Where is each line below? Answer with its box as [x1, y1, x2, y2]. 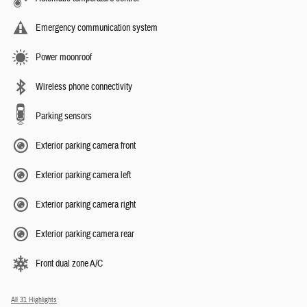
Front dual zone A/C [36, 257, 103, 270]
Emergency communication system [36, 21, 158, 34]
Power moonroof [36, 51, 92, 64]
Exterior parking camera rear [36, 228, 134, 241]
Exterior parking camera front [36, 139, 136, 152]
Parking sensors [36, 110, 92, 123]
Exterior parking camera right [36, 198, 136, 211]
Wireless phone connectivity [36, 80, 132, 93]
